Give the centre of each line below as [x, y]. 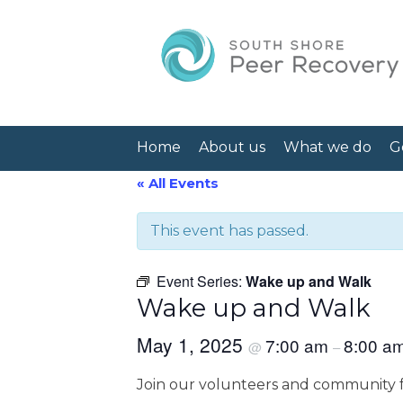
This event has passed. [229, 231]
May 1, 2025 [193, 345]
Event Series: [201, 281]
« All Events [178, 183]
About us [232, 147]
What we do [327, 147]
